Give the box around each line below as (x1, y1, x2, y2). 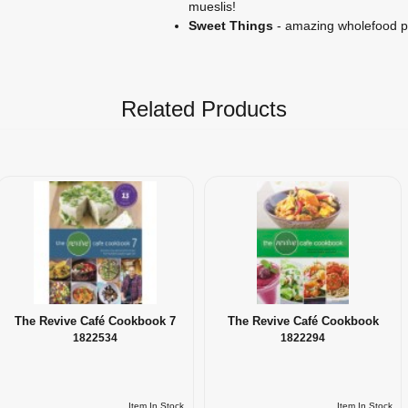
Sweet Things (188, 18, 273, 33)
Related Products (120, 97, 287, 121)
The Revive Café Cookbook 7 (14, 314, 176, 328)
